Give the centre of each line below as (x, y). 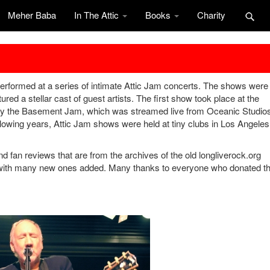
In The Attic (98, 15)
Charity (211, 15)
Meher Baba (32, 15)
